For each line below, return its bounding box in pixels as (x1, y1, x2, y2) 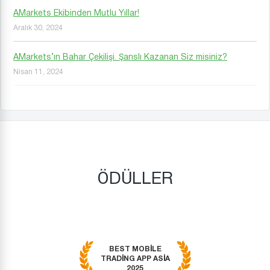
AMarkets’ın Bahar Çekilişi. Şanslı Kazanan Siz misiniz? (13, 53, 227, 61)
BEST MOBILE (108, 244, 162, 253)
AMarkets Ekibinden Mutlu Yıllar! (13, 9, 139, 17)
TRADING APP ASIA (100, 254, 170, 263)
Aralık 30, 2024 (13, 24, 63, 31)
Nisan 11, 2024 (13, 68, 63, 75)
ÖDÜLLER (97, 171, 173, 187)
